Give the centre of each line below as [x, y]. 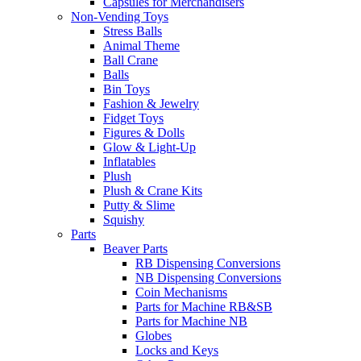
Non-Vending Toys [120, 17]
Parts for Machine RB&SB [204, 307]
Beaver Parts [135, 249]
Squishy [124, 220]
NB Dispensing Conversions [208, 278]
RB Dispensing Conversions [208, 263]
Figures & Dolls [144, 133]
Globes [154, 336]
